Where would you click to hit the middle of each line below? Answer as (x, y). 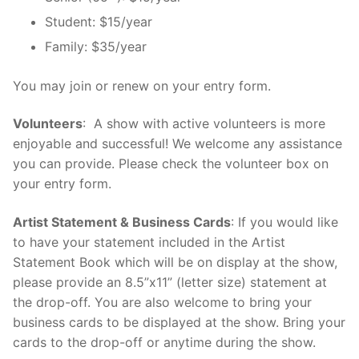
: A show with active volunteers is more (204, 124)
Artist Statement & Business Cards (122, 222)
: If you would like (284, 222)
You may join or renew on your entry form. (142, 85)
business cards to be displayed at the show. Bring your (179, 322)
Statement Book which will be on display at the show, (175, 262)
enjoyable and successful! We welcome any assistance (177, 144)
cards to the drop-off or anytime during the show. (164, 342)
